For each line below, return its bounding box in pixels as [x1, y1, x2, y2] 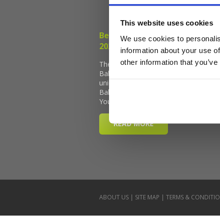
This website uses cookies [120, 18, 213, 27]
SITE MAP [135, 193, 160, 202]
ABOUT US [99, 193, 129, 202]
